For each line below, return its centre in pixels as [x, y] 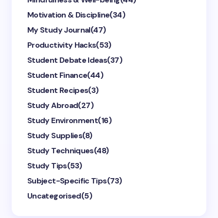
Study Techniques [61, 151]
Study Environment [63, 120]
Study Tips [47, 166]
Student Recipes [58, 90]
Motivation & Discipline [69, 15]
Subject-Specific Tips [67, 181]
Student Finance [57, 75]
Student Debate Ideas [67, 60]
